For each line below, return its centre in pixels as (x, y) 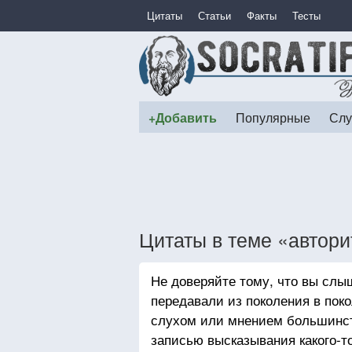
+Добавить (183, 117)
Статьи (214, 15)
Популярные (273, 117)
